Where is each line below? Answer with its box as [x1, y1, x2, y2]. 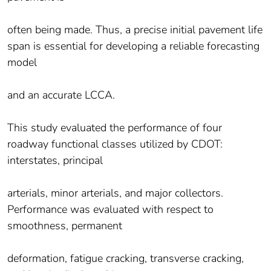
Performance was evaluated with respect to [7, 202, 214, 217]
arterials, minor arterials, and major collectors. [7, 186, 223, 201]
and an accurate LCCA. [7, 88, 115, 103]
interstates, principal [7, 153, 103, 168]
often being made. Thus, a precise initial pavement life [7, 22, 263, 38]
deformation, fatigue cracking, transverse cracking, [7, 251, 244, 266]
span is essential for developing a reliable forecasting [7, 39, 260, 54]
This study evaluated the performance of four [7, 120, 222, 135]
